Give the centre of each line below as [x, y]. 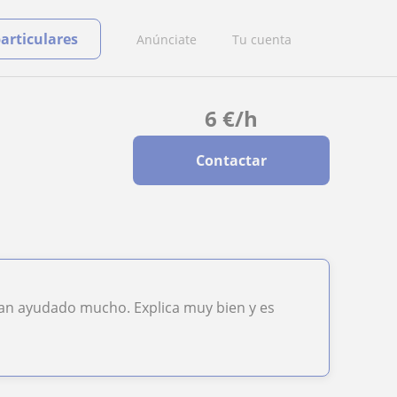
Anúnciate [167, 39]
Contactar [231, 160]
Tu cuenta [262, 39]
